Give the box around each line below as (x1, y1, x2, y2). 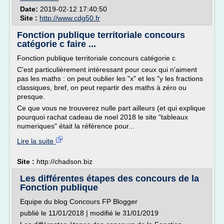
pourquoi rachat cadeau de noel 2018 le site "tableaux (17, 113, 188, 121)
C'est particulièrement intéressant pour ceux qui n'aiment (17, 65, 197, 73)
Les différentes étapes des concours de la (20, 173, 199, 183)
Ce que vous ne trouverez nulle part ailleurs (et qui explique (17, 104, 205, 112)
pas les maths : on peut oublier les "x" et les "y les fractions (17, 74, 203, 82)
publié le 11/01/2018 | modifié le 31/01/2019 (20, 209, 158, 217)
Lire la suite (17, 137, 55, 145)
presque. (17, 92, 45, 100)
